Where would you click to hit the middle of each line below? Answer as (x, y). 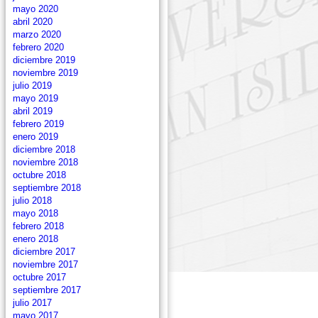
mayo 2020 (35, 9)
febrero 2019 (38, 124)
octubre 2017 (39, 277)
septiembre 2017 (47, 290)
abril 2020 (33, 22)
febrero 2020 (38, 47)
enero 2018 (35, 239)
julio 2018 (32, 201)
